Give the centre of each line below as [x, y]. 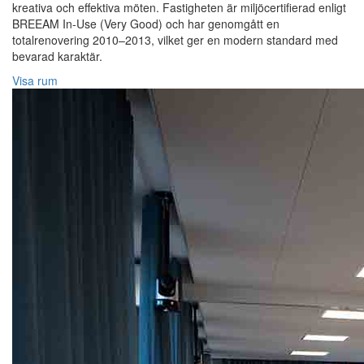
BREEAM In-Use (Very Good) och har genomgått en [146, 24]
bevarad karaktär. [57, 56]
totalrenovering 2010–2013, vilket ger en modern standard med [175, 40]
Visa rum [35, 81]
